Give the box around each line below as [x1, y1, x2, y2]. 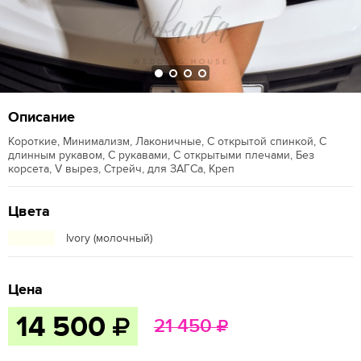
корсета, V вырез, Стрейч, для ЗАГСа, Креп [8, 162, 234, 176]
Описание [8, 109, 75, 127]
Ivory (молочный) [66, 231, 152, 246]
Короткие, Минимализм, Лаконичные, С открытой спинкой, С [8, 135, 326, 148]
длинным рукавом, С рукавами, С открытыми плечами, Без [8, 148, 314, 162]
